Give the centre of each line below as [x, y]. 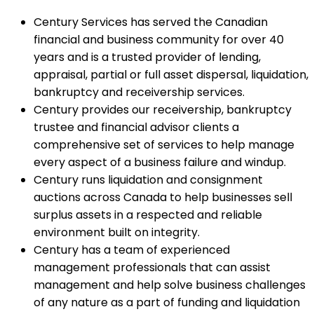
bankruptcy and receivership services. [139, 93]
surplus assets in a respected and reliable [148, 215]
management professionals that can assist [152, 268]
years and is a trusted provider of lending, [147, 57]
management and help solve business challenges [170, 285]
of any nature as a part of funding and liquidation [167, 303]
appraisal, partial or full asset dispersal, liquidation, [171, 75]
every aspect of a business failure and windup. [160, 163]
